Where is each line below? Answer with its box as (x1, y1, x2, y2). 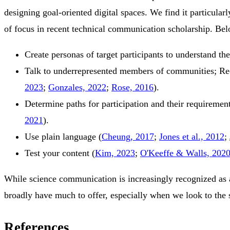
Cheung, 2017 (102, 131, 154, 142)
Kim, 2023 (95, 148, 135, 159)
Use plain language (25, 131, 99, 142)
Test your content (25, 148, 92, 159)
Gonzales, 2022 (48, 82, 106, 93)
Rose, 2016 (111, 82, 154, 93)
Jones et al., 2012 (159, 131, 224, 142)
